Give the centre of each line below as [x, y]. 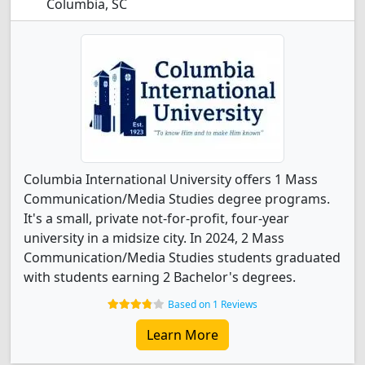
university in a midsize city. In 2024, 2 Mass [154, 238]
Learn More [182, 335]
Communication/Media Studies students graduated [182, 257]
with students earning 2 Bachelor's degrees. [160, 277]
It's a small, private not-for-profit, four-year [156, 218]
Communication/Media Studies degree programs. [177, 199]
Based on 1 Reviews [213, 304]
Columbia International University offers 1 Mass [171, 179]
